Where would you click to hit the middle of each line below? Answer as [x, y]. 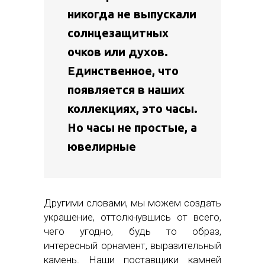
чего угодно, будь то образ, [132, 232]
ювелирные [102, 147]
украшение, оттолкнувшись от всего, [132, 217]
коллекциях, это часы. [132, 109]
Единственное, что [123, 71]
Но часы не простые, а [132, 128]
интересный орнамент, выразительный [132, 246]
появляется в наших [126, 90]
